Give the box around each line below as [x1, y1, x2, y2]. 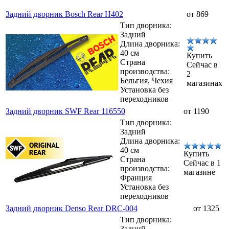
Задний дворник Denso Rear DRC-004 [6, 204, 138, 213]
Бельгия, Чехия [120, 76, 173, 85]
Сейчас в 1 [184, 158, 221, 168]
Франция [120, 173, 152, 182]
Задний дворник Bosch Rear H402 [6, 10, 123, 19]
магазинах [187, 79, 222, 88]
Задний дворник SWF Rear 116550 [6, 107, 125, 116]
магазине [184, 168, 215, 177]
